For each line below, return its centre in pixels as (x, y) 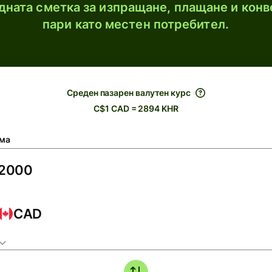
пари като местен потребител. (136, 24)
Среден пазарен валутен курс (129, 93)
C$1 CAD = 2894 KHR (136, 108)
